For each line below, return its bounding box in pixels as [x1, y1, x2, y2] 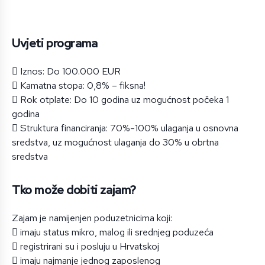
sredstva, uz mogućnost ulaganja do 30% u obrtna [12, 135, 219, 149]
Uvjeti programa [12, 35, 98, 51]
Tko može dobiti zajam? [12, 182, 136, 198]
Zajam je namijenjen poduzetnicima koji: [12, 211, 172, 225]
